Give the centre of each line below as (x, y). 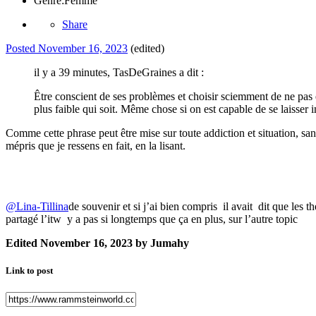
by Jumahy (161, 243)
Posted (22, 49)
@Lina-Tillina (37, 207)
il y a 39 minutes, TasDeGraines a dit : (119, 73)
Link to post (29, 271)
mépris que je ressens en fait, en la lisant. (97, 146)
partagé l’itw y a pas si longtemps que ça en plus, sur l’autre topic (153, 219)
